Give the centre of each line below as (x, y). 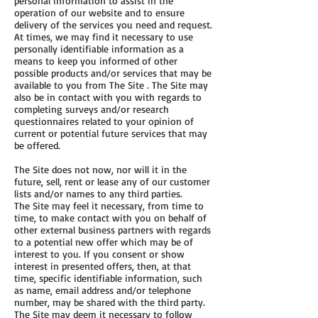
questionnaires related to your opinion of (104, 121)
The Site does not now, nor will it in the (100, 169)
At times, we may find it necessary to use (104, 37)
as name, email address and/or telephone (103, 290)
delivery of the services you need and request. (113, 24)
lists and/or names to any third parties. (98, 193)
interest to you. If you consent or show (99, 254)
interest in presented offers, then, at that (103, 266)
